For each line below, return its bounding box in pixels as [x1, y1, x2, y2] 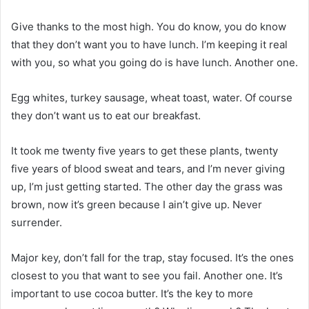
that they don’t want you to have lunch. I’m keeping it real [11, 37, 288, 51]
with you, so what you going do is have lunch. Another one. [11, 55, 298, 69]
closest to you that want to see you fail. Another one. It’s [11, 268, 283, 282]
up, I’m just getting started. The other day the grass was [11, 179, 283, 193]
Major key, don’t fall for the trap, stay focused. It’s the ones [11, 250, 294, 264]
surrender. [11, 215, 62, 229]
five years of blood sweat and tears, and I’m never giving [11, 161, 285, 175]
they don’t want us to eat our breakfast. [11, 108, 201, 122]
